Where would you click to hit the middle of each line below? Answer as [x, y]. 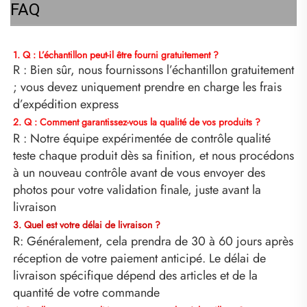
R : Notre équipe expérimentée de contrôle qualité [142, 138]
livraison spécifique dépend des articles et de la [135, 275]
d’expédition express [67, 104]
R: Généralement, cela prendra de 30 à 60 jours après [153, 241]
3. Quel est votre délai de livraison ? [88, 224]
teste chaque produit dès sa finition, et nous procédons [153, 155]
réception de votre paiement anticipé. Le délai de [139, 258]
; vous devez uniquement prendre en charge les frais [147, 87]
